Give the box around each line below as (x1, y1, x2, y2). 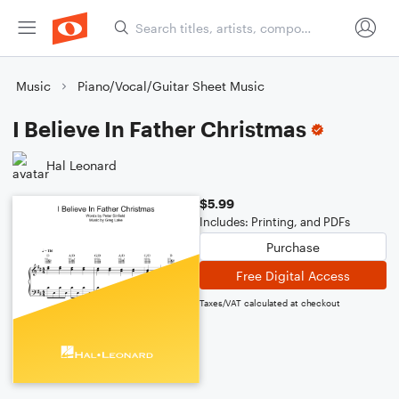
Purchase (266, 239, 320, 255)
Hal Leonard (46, 157, 117, 173)
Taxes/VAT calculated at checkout (199, 297, 340, 308)
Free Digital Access (236, 267, 350, 283)
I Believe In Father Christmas (12, 116, 306, 142)
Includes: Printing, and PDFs (199, 215, 350, 229)
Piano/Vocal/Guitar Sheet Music (77, 78, 265, 94)
